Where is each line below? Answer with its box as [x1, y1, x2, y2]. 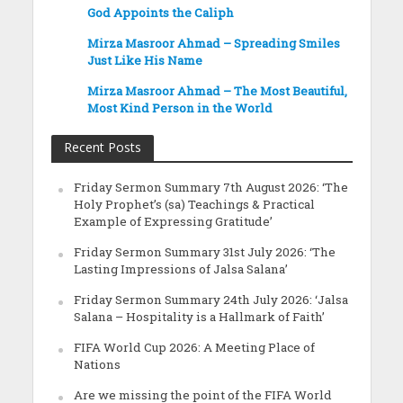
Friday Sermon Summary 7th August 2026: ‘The [73, 178, 348, 195]
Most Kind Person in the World [86, 99, 273, 116]
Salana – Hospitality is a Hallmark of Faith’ [73, 308, 325, 325]
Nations [73, 355, 121, 372]
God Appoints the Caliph [86, 4, 234, 21]
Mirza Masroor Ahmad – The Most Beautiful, [86, 82, 347, 99]
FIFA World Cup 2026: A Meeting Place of [73, 338, 315, 355]
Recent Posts [63, 138, 141, 156]
